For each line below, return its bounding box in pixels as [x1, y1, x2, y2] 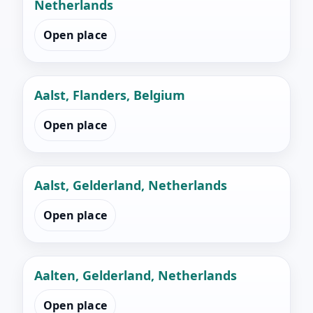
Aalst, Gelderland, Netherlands [34, 177, 227, 194]
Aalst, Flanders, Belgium [34, 87, 185, 104]
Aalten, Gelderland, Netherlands [34, 267, 237, 284]
